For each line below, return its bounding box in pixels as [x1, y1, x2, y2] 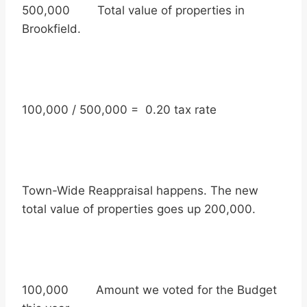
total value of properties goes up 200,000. [22, 202, 256, 216]
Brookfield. [22, 22, 81, 36]
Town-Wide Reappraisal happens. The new [22, 184, 258, 197]
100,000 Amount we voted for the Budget [22, 283, 277, 297]
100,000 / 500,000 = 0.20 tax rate [22, 103, 217, 116]
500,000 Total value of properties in [22, 3, 245, 17]
